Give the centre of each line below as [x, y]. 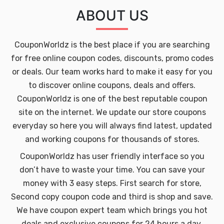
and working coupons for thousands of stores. [112, 139]
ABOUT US [112, 15]
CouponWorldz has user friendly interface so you [112, 156]
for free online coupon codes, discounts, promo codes [112, 58]
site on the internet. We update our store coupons [112, 112]
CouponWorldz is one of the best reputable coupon [112, 99]
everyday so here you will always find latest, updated [112, 126]
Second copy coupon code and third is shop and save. [112, 197]
